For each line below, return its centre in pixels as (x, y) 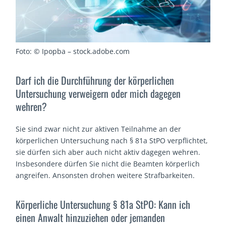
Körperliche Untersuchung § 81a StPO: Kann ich (103, 205)
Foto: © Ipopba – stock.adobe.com (73, 51)
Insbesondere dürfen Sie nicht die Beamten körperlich (108, 164)
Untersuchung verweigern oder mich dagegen (98, 94)
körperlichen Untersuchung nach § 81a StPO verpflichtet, (112, 141)
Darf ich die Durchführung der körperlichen (95, 80)
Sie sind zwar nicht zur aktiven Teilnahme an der (99, 129)
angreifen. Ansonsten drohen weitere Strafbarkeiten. (105, 176)
